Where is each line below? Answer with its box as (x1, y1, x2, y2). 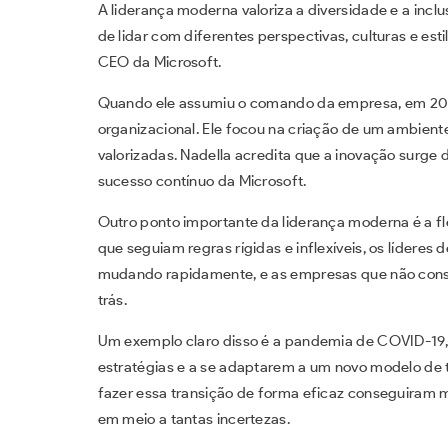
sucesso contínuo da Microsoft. (97, 171, 307, 190)
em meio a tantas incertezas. (97, 409, 290, 428)
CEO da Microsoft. (97, 52, 222, 71)
